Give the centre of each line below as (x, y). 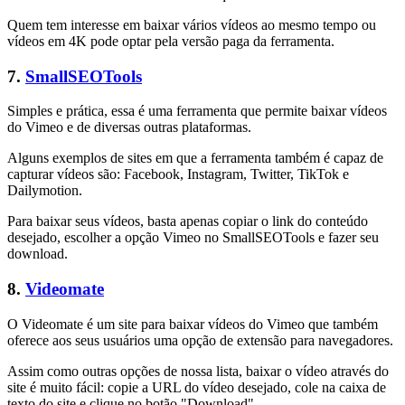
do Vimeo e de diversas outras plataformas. (129, 127)
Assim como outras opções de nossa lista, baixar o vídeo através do (198, 371)
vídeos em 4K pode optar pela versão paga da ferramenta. (171, 41)
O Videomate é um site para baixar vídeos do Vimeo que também (193, 324)
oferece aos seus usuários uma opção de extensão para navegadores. (200, 340)
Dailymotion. (45, 191)
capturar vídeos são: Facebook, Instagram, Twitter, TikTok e (178, 174)
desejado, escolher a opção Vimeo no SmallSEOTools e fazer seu (193, 238)
